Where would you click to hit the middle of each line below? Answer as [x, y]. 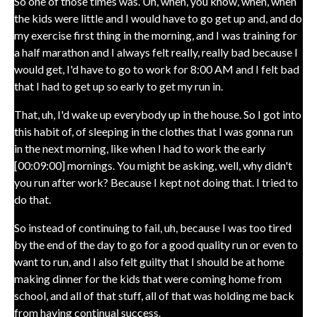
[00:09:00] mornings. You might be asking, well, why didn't [153, 165]
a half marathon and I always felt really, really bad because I [156, 52]
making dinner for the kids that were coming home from [148, 278]
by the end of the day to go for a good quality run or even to [156, 244]
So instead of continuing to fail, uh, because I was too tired [153, 227]
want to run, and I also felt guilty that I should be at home [149, 261]
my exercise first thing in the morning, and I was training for [156, 35]
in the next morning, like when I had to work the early [140, 148]
